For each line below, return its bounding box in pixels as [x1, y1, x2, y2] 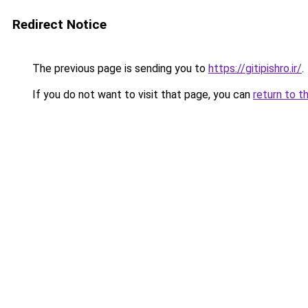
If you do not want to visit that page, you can [30, 88, 253, 101]
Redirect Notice [12, 16, 107, 32]
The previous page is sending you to [30, 62, 208, 75]
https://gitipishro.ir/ [208, 62, 302, 75]
